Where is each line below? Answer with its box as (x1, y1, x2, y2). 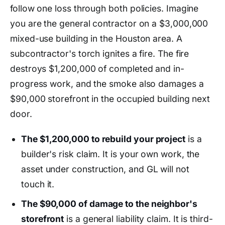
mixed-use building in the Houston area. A (10, 33, 182, 44)
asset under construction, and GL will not (21, 163, 189, 174)
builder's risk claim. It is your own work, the (21, 148, 200, 159)
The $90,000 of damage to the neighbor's (21, 198, 197, 209)
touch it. (21, 178, 55, 189)
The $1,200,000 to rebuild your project (21, 133, 185, 144)
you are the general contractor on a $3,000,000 (10, 18, 208, 29)
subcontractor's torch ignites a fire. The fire (10, 48, 189, 59)
